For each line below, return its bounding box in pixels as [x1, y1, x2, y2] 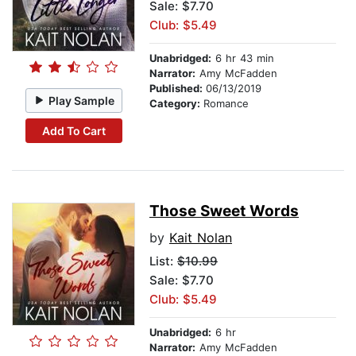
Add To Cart [41, 123, 106, 137]
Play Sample [48, 93, 115, 107]
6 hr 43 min [211, 52, 274, 65]
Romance [203, 97, 249, 110]
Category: [149, 97, 203, 110]
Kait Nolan [169, 230, 232, 246]
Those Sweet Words [149, 202, 299, 221]
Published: [149, 82, 206, 95]
